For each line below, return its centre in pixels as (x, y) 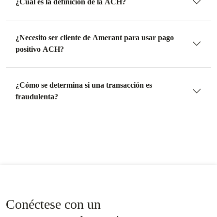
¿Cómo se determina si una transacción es (84, 85)
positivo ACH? (40, 49)
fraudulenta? (37, 97)
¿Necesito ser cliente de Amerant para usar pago (95, 38)
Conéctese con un (53, 204)
